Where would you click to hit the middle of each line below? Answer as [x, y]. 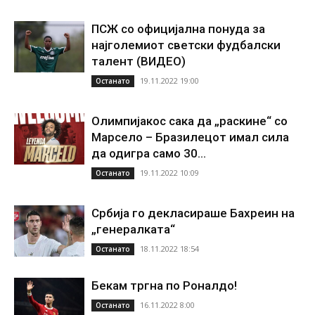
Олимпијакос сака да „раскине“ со [189, 121]
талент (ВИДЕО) [139, 61]
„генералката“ [133, 229]
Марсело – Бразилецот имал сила [190, 137]
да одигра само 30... [149, 153]
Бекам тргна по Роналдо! [164, 285]
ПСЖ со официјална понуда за [178, 29]
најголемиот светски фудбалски [186, 45]
